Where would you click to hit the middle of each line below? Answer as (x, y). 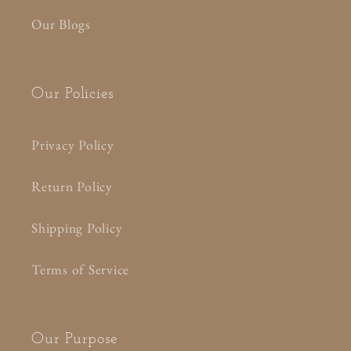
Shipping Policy (77, 227)
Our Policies (72, 94)
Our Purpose (75, 340)
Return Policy (72, 186)
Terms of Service (80, 269)
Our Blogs (61, 24)
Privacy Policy (73, 144)
